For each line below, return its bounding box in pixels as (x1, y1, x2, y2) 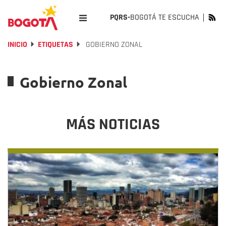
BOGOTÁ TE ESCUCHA (130, 12, 199, 23)
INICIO (8, 39, 27, 50)
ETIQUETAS (38, 39, 73, 50)
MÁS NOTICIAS (66, 114, 160, 135)
